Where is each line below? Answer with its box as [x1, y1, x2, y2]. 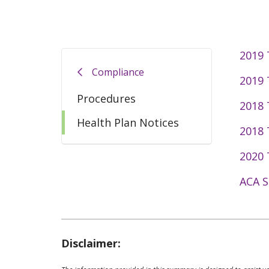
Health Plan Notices [77, 115, 179, 130]
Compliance [92, 65, 144, 79]
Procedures [77, 91, 136, 106]
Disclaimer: [61, 236, 121, 250]
